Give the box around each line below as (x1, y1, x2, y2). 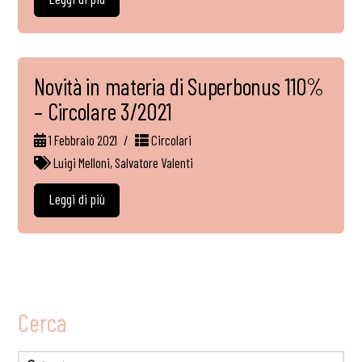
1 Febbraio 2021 (46, 132, 118, 149)
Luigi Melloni (53, 154, 111, 171)
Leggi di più (48, 189, 106, 208)
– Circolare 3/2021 (34, 97, 173, 126)
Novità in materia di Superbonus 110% (34, 72, 325, 101)
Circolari (148, 132, 192, 149)
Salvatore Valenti (115, 154, 194, 171)
